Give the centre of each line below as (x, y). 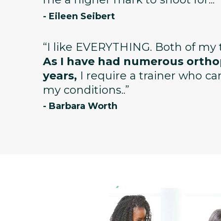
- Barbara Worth (80, 106)
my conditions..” (86, 90)
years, (60, 75)
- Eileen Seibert (79, 16)
